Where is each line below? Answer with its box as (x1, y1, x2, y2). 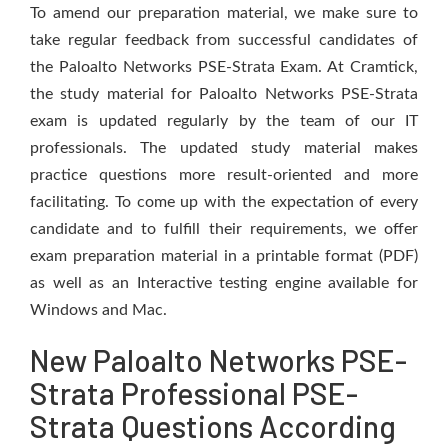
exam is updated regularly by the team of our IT (30, 113, 418, 129)
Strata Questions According (30, 408, 396, 444)
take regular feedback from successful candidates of (30, 32, 418, 48)
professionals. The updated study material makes (30, 140, 418, 156)
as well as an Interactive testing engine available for (30, 275, 418, 291)
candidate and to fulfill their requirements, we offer (30, 221, 418, 237)
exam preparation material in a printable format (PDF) (30, 248, 418, 264)
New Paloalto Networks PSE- (30, 342, 407, 378)
